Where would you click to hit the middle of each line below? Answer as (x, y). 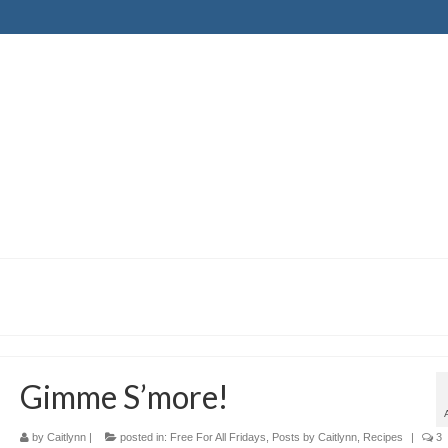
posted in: (143, 437)
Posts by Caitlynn (314, 437)
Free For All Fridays (217, 437)
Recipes (382, 437)
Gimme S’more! (124, 396)
